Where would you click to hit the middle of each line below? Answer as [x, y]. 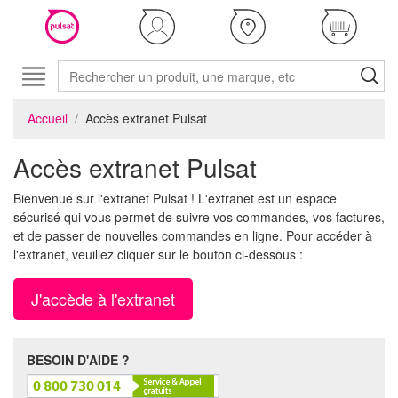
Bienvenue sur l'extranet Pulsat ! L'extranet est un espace [175, 198]
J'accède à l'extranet [103, 298]
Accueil [48, 118]
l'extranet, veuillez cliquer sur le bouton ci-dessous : [158, 254]
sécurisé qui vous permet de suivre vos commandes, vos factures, [199, 217]
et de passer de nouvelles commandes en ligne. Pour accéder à [193, 235]
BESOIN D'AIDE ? [78, 360]
